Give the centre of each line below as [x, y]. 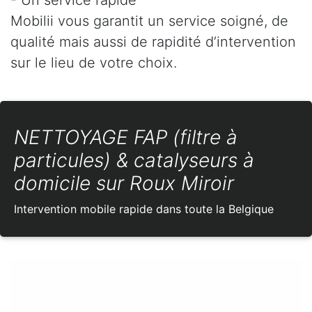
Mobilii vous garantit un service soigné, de [149, 21]
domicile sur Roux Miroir [124, 183]
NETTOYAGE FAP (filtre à [126, 137]
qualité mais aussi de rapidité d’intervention [153, 41]
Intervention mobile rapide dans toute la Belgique [144, 209]
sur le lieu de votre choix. [94, 62]
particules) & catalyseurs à [134, 160]
